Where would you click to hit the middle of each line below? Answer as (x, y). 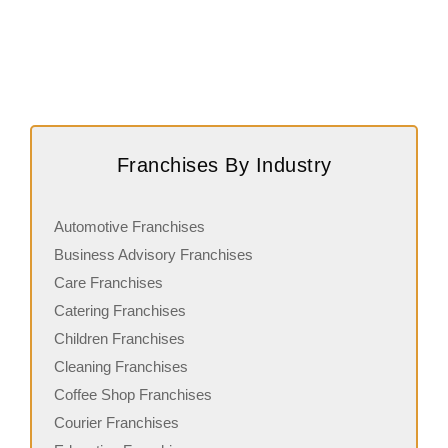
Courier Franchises (116, 423)
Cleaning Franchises (121, 367)
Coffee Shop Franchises (133, 395)
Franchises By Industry (224, 165)
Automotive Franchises (129, 227)
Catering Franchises (120, 311)
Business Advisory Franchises (153, 255)
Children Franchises (119, 339)
